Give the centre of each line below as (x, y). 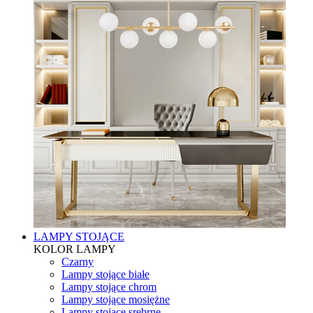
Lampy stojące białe (105, 274)
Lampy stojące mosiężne (116, 299)
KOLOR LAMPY (75, 249)
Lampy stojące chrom (109, 286)
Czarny (78, 261)
